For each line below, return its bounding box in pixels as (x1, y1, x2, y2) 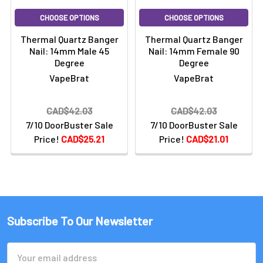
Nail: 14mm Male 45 (29, 45, 109, 56)
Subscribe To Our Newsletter (7, 214, 153, 228)
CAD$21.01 (186, 133, 228, 144)
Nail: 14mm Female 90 (148, 45, 240, 56)
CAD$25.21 (61, 133, 104, 144)
